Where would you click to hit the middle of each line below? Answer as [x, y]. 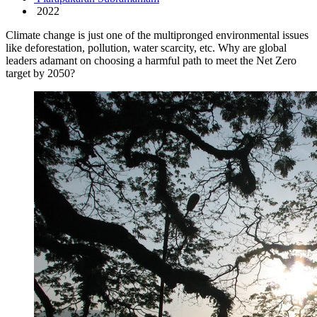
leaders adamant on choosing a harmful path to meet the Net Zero [151, 60]
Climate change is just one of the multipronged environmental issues [157, 35]
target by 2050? [40, 73]
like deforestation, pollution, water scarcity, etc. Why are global [146, 47]
